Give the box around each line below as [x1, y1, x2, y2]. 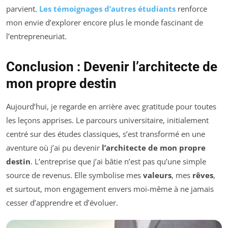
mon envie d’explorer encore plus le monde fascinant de [6, 17, 203, 28]
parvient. [6, 4, 39, 14]
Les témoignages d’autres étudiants [39, 4, 176, 14]
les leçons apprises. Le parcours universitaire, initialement [6, 115, 209, 126]
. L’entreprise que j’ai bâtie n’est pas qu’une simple [31, 156, 206, 167]
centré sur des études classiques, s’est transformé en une [6, 129, 205, 139]
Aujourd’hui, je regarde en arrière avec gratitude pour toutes [6, 101, 216, 112]
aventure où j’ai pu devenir [6, 142, 102, 153]
